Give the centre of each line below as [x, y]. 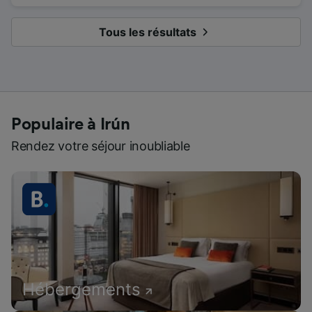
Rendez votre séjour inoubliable [101, 146]
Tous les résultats [148, 32]
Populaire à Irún [71, 125]
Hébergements [81, 290]
